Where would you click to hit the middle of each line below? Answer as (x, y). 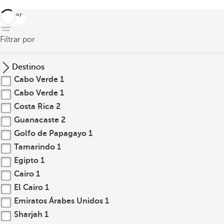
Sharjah (28, 214)
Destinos (28, 67)
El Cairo (28, 187)
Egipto (26, 160)
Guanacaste (36, 120)
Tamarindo (34, 147)
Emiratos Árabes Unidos (58, 201)
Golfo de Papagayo (50, 133)
